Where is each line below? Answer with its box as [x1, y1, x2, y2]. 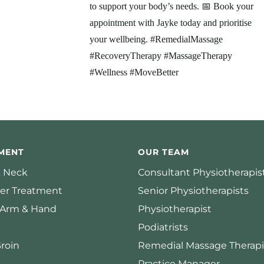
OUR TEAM [138, 146, 189, 157]
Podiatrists [138, 222, 188, 233]
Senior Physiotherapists [138, 185, 249, 197]
